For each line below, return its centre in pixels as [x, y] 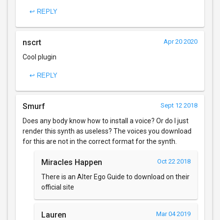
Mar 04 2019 [173, 214]
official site [58, 187]
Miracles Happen [72, 162]
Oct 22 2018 [174, 161]
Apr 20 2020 [180, 41]
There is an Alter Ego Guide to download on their [115, 177]
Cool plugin [40, 57]
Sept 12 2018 [179, 105]
